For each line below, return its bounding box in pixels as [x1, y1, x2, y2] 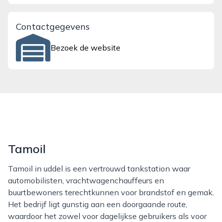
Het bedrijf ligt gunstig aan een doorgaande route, [8, 199, 187, 209]
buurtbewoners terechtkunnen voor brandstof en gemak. [8, 187, 214, 197]
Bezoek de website [51, 43, 121, 53]
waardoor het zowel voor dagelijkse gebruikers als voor [8, 211, 207, 221]
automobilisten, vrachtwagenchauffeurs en [8, 175, 164, 185]
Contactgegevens [16, 21, 90, 32]
